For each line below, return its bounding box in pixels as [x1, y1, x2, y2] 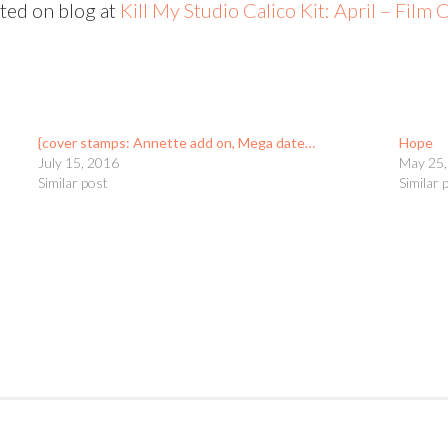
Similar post [38, 174, 109, 191]
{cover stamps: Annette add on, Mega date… [38, 134, 316, 151]
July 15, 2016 [38, 154, 120, 171]
